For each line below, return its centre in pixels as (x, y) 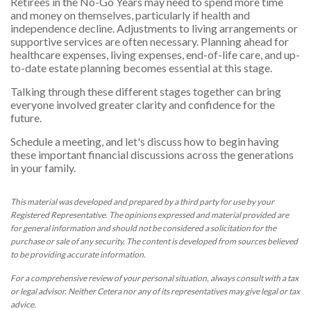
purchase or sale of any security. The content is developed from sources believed (154, 242)
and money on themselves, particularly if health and (130, 15)
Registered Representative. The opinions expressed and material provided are (150, 215)
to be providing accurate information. (78, 255)
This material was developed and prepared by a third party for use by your (142, 202)
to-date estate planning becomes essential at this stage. (141, 68)
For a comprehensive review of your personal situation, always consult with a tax (154, 278)
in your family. (43, 168)
